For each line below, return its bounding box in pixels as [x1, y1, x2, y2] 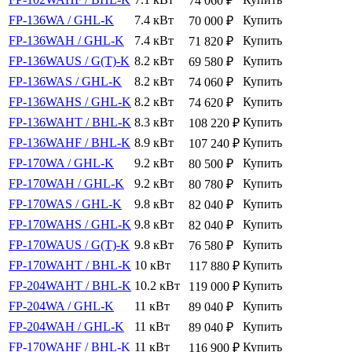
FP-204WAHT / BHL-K [9, 279, 131, 293]
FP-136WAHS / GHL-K [9, 95, 131, 109]
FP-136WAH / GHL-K [9, 34, 124, 48]
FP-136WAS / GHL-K [9, 75, 122, 89]
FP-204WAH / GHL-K [9, 320, 124, 334]
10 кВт [134, 258, 170, 273]
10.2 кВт [134, 279, 180, 293]
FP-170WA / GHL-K [9, 156, 114, 170]
